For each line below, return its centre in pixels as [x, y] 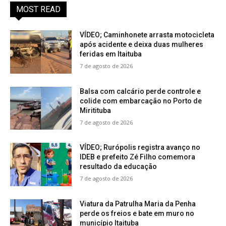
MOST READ [38, 9]
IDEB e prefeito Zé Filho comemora [138, 157]
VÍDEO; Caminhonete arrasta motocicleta [147, 35]
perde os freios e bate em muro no [137, 214]
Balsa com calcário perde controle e [140, 91]
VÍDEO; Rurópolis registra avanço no [140, 148]
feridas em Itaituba [111, 54]
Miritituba [96, 110]
